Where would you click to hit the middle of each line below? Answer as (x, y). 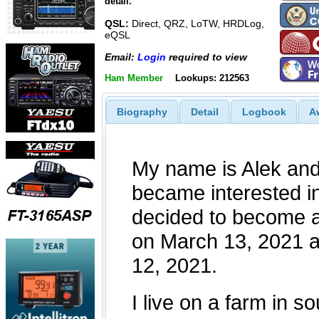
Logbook (264, 111)
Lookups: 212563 (212, 78)
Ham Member (134, 78)
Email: (121, 57)
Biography (142, 111)
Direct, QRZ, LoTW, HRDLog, (197, 24)
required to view (206, 57)
